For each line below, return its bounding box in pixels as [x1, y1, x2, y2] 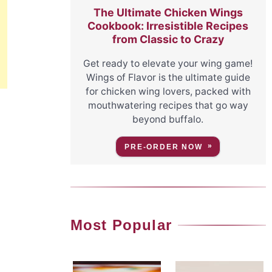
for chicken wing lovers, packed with [85, 86, 251, 98]
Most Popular [70, 217, 172, 234]
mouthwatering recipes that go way [87, 100, 248, 112]
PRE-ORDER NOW [124, 143, 203, 152]
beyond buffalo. [132, 114, 204, 126]
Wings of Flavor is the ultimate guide [86, 72, 250, 84]
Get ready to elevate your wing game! [83, 58, 253, 70]
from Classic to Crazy [112, 32, 224, 46]
